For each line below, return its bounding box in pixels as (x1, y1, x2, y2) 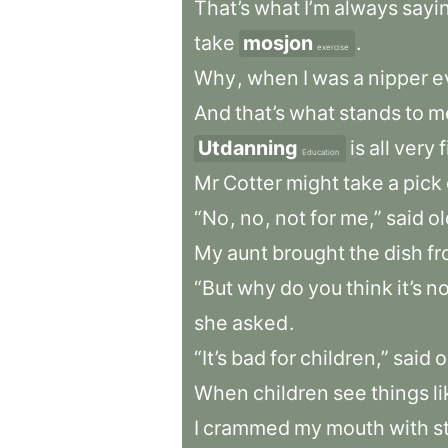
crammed (203, 416, 290, 440)
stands (339, 101, 401, 125)
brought (272, 241, 345, 265)
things (371, 381, 429, 405)
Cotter (223, 171, 282, 195)
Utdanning (198, 136, 298, 160)
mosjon (243, 31, 313, 55)
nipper (368, 66, 428, 90)
